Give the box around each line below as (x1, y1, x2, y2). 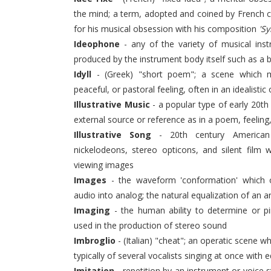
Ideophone (74, 38, 120, 50)
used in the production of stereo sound (74, 220, 227, 231)
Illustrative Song (74, 129, 152, 140)
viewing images (74, 159, 134, 171)
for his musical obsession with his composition (74, 23, 259, 34)
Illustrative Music (74, 99, 150, 110)
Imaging (74, 204, 110, 216)
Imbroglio (74, 235, 116, 246)
